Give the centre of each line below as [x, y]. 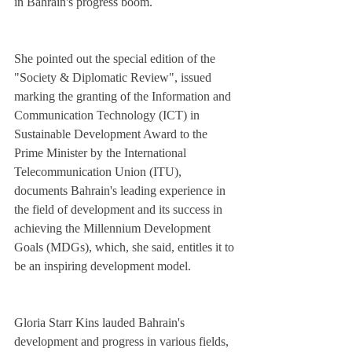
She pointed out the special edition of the [116, 59]
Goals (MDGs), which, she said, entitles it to [126, 247]
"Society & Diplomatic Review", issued [114, 78]
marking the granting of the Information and [124, 97]
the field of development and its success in [120, 210]
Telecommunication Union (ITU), [99, 172]
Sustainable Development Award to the [112, 134]
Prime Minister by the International [102, 153]
